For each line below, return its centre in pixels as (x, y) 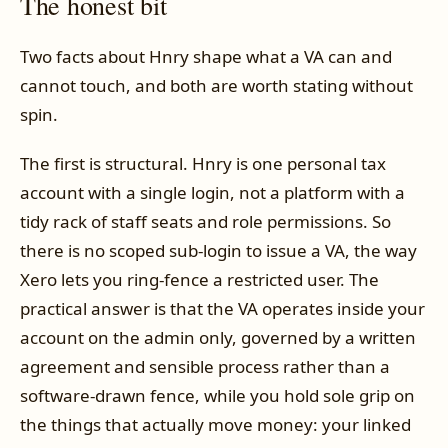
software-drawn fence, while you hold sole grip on (217, 396)
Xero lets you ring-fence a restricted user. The (199, 280)
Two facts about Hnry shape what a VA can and (206, 56)
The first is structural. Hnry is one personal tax (203, 164)
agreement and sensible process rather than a (205, 367)
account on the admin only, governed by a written (218, 338)
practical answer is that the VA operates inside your (222, 309)
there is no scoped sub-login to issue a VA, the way (218, 251)
